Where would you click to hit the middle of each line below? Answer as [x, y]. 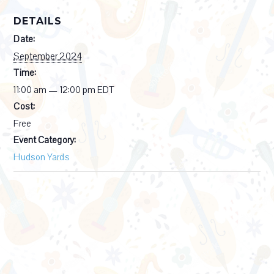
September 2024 [48, 56]
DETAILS [38, 21]
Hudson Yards [42, 157]
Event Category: [45, 140]
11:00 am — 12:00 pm [56, 90]
